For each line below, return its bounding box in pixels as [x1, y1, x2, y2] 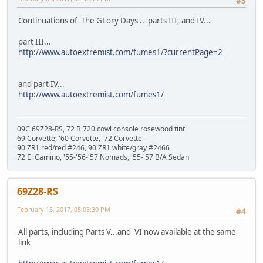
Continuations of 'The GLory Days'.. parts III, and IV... [18, 15, 211, 26]
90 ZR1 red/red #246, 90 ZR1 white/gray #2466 [17, 143, 170, 153]
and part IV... [18, 79, 65, 90]
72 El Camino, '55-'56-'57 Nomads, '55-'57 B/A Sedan [17, 152, 189, 163]
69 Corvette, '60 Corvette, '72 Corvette [17, 133, 142, 144]
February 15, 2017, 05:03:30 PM [17, 205, 110, 214]
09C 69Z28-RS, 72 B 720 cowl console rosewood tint [17, 124, 185, 134]
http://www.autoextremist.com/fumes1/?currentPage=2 [18, 47, 222, 58]
